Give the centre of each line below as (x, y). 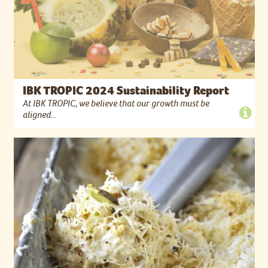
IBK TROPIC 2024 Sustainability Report (126, 91)
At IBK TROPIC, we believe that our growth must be (116, 104)
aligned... (39, 115)
